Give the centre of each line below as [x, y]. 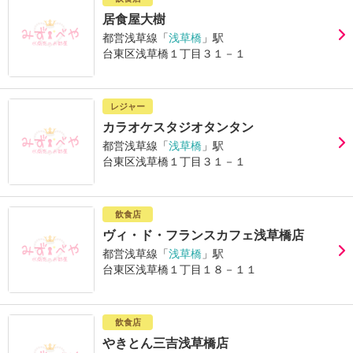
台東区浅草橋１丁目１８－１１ [180, 269]
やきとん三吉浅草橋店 [165, 343]
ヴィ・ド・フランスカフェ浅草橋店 [203, 235]
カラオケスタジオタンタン [178, 127]
